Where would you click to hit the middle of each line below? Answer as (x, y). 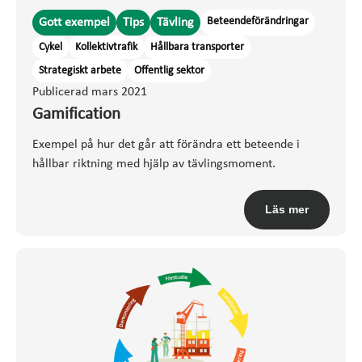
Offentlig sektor (169, 70)
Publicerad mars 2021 (90, 92)
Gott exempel (74, 22)
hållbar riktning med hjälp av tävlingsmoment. (154, 164)
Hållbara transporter (197, 47)
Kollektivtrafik (106, 47)
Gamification (76, 114)
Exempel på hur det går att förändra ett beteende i (166, 144)
